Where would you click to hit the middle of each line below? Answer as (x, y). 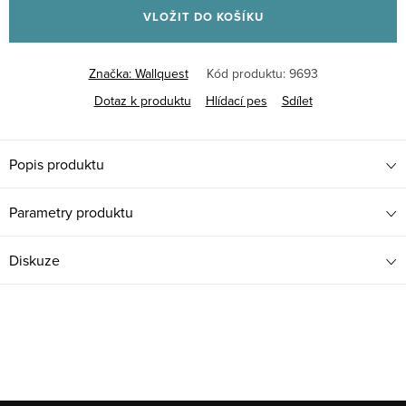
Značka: (111, 73)
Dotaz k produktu (142, 100)
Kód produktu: (246, 73)
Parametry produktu (71, 212)
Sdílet (297, 100)
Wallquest (161, 73)
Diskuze (34, 260)
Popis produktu (57, 164)
